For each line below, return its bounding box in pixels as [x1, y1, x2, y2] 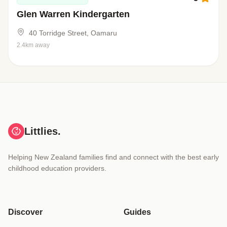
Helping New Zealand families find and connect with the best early [8, 153, 219, 162]
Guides [124, 208, 151, 217]
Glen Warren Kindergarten [17, 9, 130, 20]
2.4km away [17, 42, 50, 49]
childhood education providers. [8, 164, 106, 173]
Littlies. [24, 126, 61, 137]
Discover [8, 208, 43, 217]
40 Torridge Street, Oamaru [29, 29, 117, 37]
